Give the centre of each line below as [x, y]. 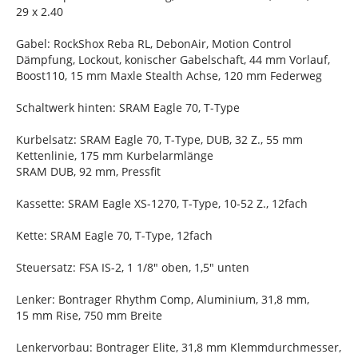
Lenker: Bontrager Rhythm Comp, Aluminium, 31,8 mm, [163, 299]
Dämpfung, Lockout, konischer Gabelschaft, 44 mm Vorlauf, [173, 60]
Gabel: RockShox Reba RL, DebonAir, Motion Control [154, 44]
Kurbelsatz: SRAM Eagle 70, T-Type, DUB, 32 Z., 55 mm [159, 139]
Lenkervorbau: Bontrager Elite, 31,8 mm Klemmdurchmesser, [179, 347]
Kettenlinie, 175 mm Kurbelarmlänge [115, 155]
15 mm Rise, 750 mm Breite [89, 315]
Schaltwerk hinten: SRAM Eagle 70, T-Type [128, 107]
